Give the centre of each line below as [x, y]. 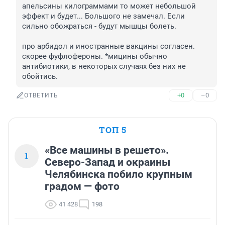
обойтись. [40, 77]
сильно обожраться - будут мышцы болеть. [99, 26]
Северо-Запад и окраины [107, 162]
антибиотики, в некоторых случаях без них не [104, 67]
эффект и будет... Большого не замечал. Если [103, 16]
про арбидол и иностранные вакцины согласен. [108, 46]
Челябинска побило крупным [119, 175]
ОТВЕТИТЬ [41, 96]
